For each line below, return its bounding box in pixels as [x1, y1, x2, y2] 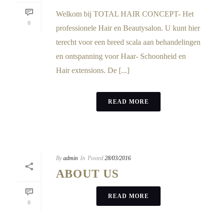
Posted [88, 154, 103, 162]
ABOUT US [56, 167, 119, 180]
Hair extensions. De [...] [56, 66, 129, 74]
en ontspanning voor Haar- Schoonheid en [56, 52, 186, 60]
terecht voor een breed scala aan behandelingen [56, 37, 200, 46]
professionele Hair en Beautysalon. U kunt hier [56, 23, 200, 32]
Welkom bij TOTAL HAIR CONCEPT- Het [56, 9, 194, 18]
